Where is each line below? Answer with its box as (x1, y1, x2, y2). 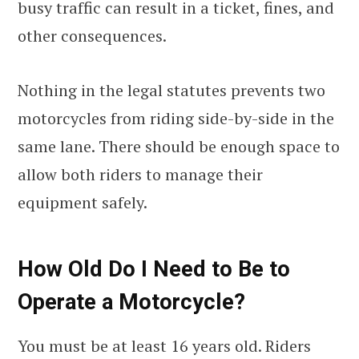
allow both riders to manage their (18, 163, 263, 186)
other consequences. (18, 25, 167, 47)
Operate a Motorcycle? (18, 289, 245, 316)
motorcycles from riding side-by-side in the (18, 107, 334, 130)
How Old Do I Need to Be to (18, 256, 290, 283)
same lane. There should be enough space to (18, 135, 340, 158)
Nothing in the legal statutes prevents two (18, 79, 325, 102)
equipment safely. (18, 192, 147, 214)
